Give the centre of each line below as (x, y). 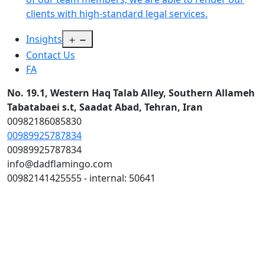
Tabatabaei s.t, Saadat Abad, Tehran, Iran (105, 107)
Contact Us (51, 55)
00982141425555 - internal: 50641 (81, 178)
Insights (44, 39)
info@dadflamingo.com (60, 164)
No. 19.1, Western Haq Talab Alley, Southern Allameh (131, 93)
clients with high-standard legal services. (117, 14)
